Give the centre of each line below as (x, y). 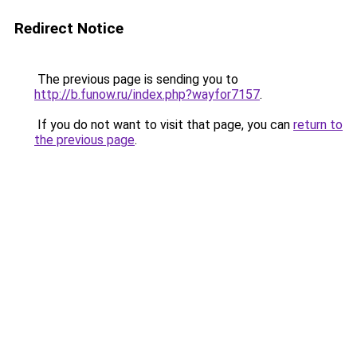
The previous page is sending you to (136, 79)
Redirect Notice (69, 28)
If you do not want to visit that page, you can (164, 125)
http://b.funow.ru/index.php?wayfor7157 (147, 94)
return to (318, 125)
